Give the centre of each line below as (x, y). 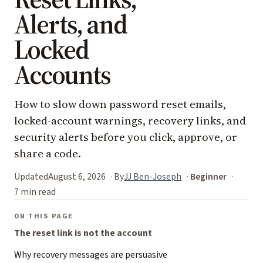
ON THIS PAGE (44, 216)
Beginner (208, 177)
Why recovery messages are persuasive (91, 255)
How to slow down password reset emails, (120, 104)
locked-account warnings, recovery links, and (130, 121)
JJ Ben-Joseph (153, 177)
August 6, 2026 (77, 177)
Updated (31, 177)
